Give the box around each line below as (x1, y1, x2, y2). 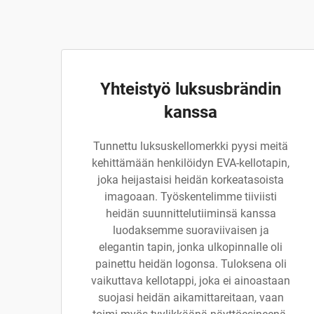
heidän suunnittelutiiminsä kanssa (105, 207, 276, 220)
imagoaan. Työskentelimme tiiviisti (104, 190, 277, 203)
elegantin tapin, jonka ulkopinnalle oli (99, 240, 282, 254)
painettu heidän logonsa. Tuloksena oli (95, 257, 287, 271)
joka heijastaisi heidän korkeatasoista (97, 173, 284, 186)
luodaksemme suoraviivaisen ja (112, 224, 269, 237)
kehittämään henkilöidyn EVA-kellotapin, (92, 156, 289, 170)
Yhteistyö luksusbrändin (100, 79, 281, 99)
